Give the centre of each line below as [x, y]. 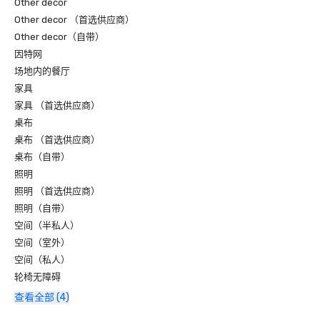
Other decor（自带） [59, 37]
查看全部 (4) [42, 297]
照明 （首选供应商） [57, 191]
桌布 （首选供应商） [57, 140]
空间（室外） [42, 242]
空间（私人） [42, 260]
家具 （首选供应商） [57, 105]
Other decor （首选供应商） [74, 20]
